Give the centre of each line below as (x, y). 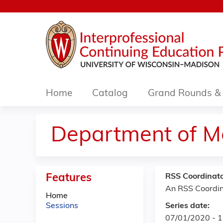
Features (69, 178)
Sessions (62, 206)
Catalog (110, 94)
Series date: (188, 206)
